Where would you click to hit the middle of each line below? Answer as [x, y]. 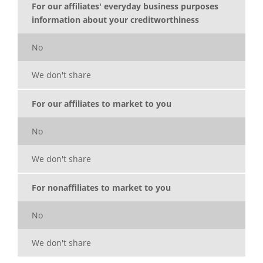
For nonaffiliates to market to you [101, 188]
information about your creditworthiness [115, 20]
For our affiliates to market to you [102, 104]
